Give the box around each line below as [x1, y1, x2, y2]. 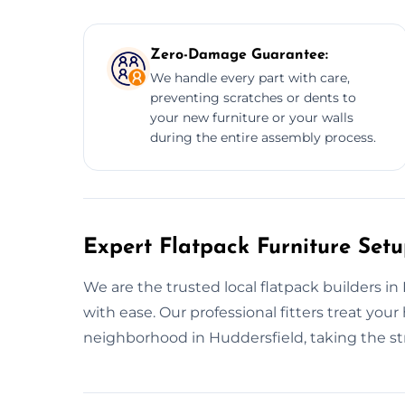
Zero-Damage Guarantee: [150, 47, 328, 62]
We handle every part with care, [150, 69, 350, 86]
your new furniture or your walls [150, 108, 353, 126]
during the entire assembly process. [150, 128, 376, 146]
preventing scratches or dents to [150, 89, 356, 106]
